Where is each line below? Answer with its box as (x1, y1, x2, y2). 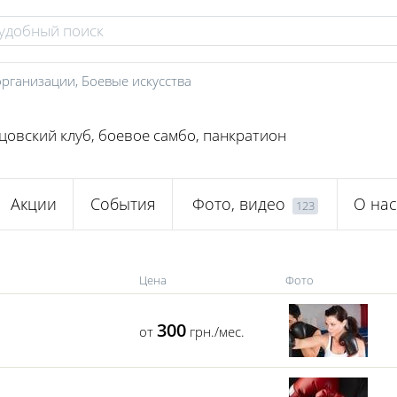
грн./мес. (186, 323, 245, 340)
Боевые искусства (82, 72, 191, 90)
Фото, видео (191, 193, 285, 215)
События (90, 193, 156, 215)
